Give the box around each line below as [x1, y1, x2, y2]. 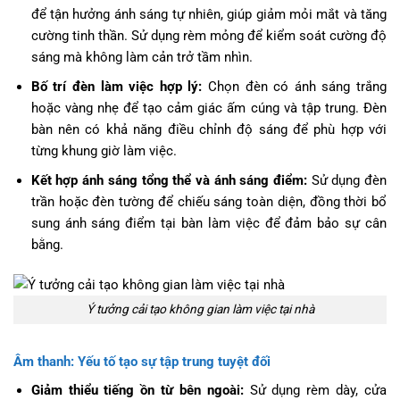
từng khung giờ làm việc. [30, 142, 177, 159]
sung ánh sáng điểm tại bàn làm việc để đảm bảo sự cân [30, 215, 387, 232]
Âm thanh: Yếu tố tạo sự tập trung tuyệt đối [13, 354, 271, 371]
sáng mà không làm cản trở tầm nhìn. [30, 48, 253, 65]
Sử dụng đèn [306, 172, 387, 189]
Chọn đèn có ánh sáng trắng [207, 78, 387, 95]
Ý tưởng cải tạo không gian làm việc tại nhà [86, 302, 314, 317]
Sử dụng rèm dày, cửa [243, 381, 387, 398]
